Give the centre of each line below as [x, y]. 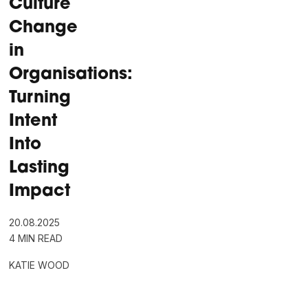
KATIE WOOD [40, 265]
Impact [40, 191]
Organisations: [71, 75]
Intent [33, 121]
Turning [40, 98]
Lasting [40, 168]
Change [44, 28]
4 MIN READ [36, 238]
